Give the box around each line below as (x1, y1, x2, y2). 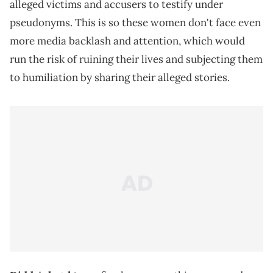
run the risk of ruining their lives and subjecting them (10, 52, 263, 66)
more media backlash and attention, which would (10, 34, 245, 48)
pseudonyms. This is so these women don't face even (10, 16, 261, 30)
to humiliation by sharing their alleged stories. (10, 71, 230, 85)
